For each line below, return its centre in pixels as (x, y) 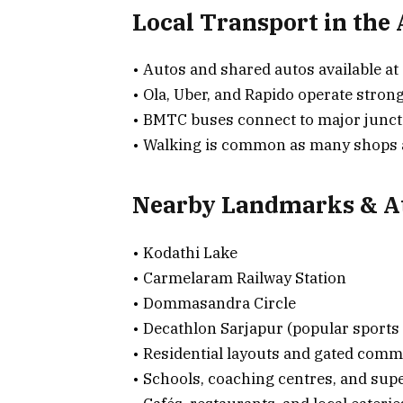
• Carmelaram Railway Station (239, 278)
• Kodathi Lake (185, 252)
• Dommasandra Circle (214, 303)
